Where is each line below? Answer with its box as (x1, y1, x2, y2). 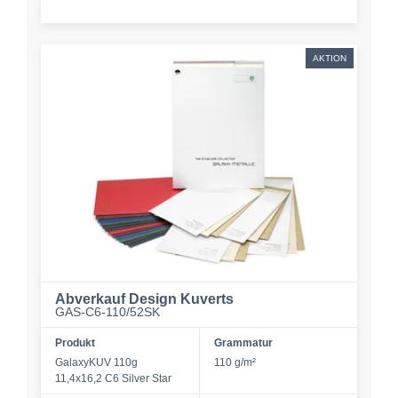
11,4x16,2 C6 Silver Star (55, 372, 171, 385)
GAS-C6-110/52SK (55, 305, 160, 319)
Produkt (55, 337, 95, 349)
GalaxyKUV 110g (55, 356, 138, 369)
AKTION (313, 53, 346, 63)
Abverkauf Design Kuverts (55, 291, 234, 306)
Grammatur (213, 337, 273, 349)
